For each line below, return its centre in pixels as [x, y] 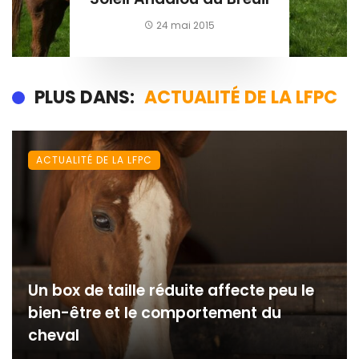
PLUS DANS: [85, 97]
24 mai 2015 [186, 25]
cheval [54, 335]
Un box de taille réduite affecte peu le [171, 290]
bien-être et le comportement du [155, 313]
